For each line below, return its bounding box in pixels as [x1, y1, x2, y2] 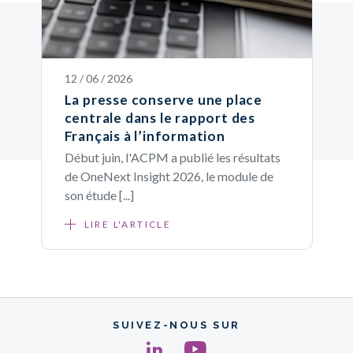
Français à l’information [64, 128, 225, 145]
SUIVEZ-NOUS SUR [113, 319, 240, 332]
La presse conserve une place [64, 91, 262, 109]
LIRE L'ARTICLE [84, 218, 172, 231]
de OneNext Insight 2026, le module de [64, 169, 273, 184]
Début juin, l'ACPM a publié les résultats [64, 150, 281, 165]
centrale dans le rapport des [64, 110, 255, 127]
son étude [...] [64, 188, 134, 203]
